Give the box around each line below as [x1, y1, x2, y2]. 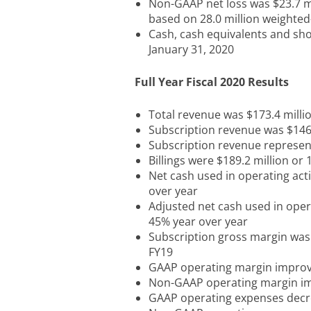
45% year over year [149, 214, 248, 229]
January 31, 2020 [149, 42, 234, 57]
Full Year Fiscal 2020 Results [135, 74, 289, 90]
